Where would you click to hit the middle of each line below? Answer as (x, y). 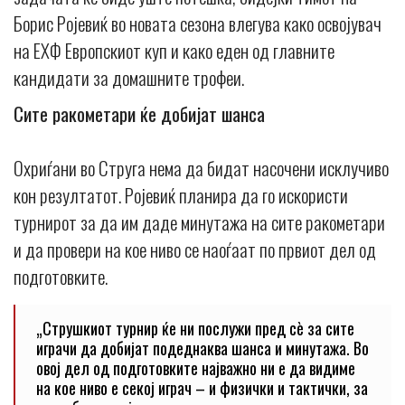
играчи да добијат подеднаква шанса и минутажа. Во (202, 348)
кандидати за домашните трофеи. (129, 77)
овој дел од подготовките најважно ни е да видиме (196, 367)
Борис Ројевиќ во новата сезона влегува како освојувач (198, 23)
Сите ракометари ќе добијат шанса (139, 113)
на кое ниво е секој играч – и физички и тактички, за (202, 387)
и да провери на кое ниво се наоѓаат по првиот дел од (195, 249)
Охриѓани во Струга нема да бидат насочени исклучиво (201, 167)
